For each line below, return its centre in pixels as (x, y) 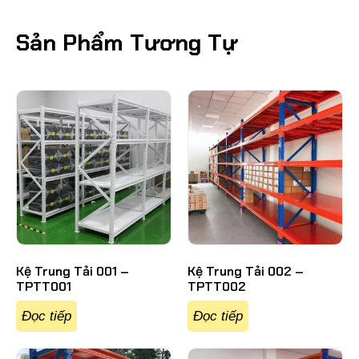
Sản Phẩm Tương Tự (127, 43)
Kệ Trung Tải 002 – (246, 272)
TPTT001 (44, 287)
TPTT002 (217, 287)
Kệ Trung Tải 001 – (73, 272)
